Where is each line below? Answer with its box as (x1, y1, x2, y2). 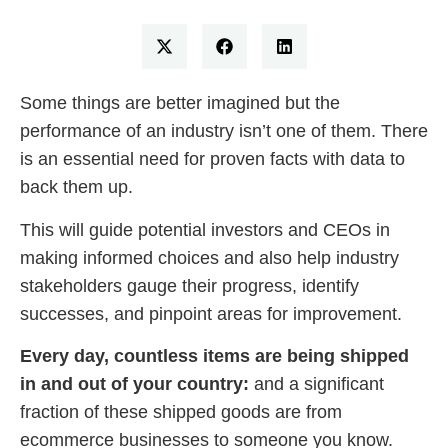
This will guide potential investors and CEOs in (20, 219, 390, 240)
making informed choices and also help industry (20, 247, 399, 268)
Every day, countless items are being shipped (20, 346, 409, 367)
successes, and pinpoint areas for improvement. (20, 303, 402, 324)
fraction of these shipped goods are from (20, 402, 342, 423)
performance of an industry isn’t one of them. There (20, 121, 428, 142)
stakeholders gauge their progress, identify (20, 275, 359, 296)
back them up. (20, 177, 133, 198)
